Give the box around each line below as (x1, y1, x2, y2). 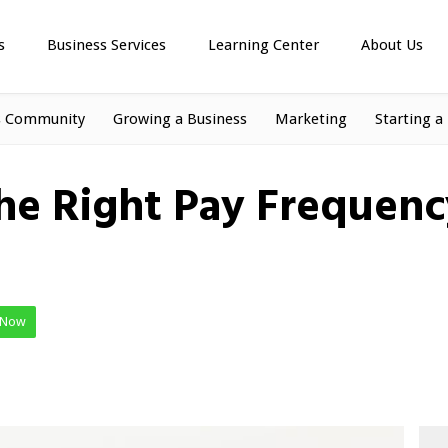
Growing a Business (113, 110, 247, 128)
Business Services (47, 36, 166, 54)
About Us (361, 36, 423, 54)
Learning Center (208, 36, 319, 54)
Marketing (275, 110, 347, 128)
